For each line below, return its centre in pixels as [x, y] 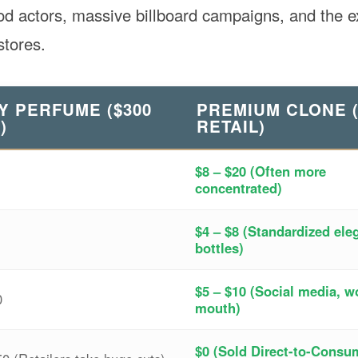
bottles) [219, 247]
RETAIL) [231, 125]
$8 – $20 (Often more [261, 171]
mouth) [218, 307]
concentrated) [239, 187]
